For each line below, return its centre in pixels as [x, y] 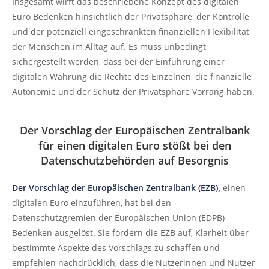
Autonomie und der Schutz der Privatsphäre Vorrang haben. [133, 92]
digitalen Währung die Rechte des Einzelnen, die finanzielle [132, 77]
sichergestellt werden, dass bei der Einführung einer [118, 62]
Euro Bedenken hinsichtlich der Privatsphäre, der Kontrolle [131, 17]
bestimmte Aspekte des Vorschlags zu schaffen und [116, 248]
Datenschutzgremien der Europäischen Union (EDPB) [118, 218]
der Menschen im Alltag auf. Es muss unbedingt [109, 47]
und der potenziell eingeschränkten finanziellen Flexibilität [131, 32]
